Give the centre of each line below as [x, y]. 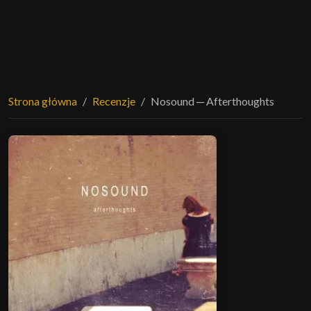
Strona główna [43, 101]
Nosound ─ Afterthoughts [212, 101]
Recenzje [114, 101]
